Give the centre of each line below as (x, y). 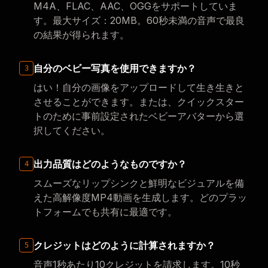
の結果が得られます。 (81, 35)
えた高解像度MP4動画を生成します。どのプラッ (140, 197)
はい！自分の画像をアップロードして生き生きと (139, 87)
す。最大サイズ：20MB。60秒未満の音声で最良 (139, 20)
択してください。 (72, 130)
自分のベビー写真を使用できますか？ (115, 68)
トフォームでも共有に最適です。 (105, 212)
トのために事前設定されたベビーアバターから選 (139, 116)
